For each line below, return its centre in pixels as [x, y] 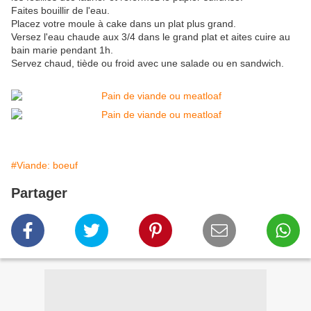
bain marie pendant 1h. [62, 50]
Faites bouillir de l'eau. [60, 11]
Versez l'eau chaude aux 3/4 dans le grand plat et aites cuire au [151, 37]
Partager [39, 193]
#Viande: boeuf [44, 166]
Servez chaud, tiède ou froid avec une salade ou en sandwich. [148, 64]
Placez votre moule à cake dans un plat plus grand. [124, 24]
